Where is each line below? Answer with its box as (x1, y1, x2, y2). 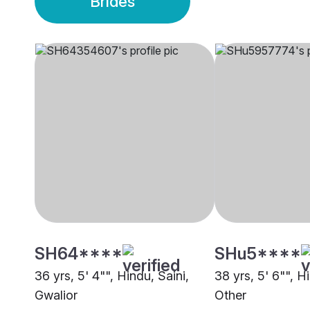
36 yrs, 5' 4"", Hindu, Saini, (35, 268, 189, 284)
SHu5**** (215, 244, 301, 264)
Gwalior (35, 288, 77, 303)
